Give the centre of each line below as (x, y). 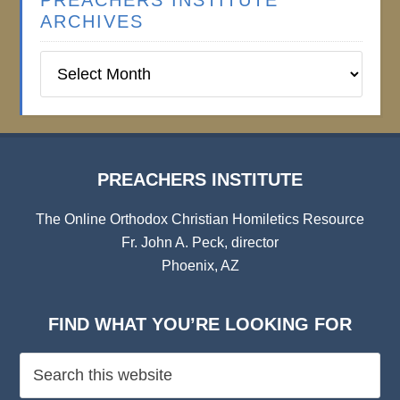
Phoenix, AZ (200, 266)
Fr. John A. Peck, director (200, 242)
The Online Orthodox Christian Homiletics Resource (200, 219)
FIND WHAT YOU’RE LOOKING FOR (200, 324)
